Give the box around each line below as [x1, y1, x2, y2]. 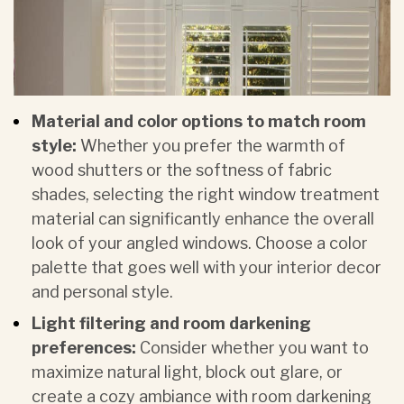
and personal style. [32, 282, 173, 301]
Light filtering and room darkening [32, 314, 311, 333]
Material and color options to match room [32, 112, 366, 131]
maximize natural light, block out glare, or [32, 363, 343, 381]
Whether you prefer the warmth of [77, 136, 345, 155]
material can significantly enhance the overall [32, 209, 374, 228]
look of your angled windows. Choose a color [32, 234, 368, 252]
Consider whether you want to [136, 338, 369, 357]
